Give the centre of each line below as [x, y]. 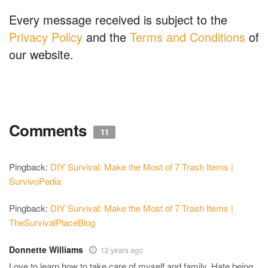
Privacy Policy [46, 37]
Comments [50, 130]
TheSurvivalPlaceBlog [52, 222]
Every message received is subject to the [118, 19]
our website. [41, 54]
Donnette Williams [46, 249]
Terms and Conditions [188, 37]
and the [106, 37]
